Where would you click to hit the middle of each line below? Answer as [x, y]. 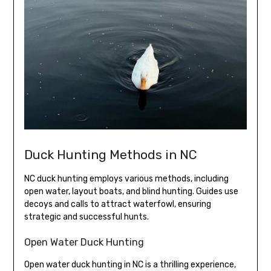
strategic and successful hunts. [86, 217]
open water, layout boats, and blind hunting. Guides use [131, 192]
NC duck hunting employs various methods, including [126, 179]
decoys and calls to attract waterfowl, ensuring [117, 204]
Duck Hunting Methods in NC [110, 155]
